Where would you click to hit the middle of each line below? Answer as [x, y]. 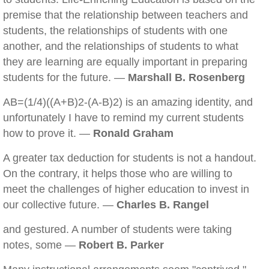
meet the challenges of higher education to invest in [126, 189]
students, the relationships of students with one [115, 31]
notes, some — [41, 245]
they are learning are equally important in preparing [125, 62]
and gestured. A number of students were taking [117, 229]
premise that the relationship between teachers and [125, 15]
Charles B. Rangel [163, 205]
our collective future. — [60, 205]
